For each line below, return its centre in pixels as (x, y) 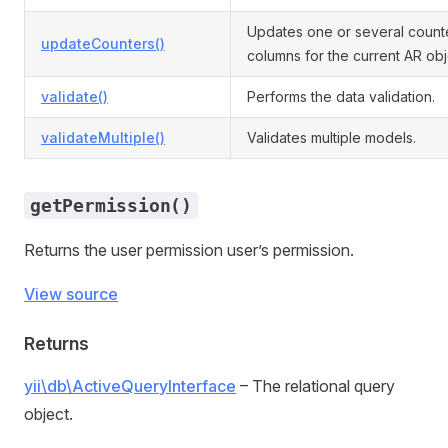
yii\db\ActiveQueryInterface (130, 386)
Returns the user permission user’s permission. (189, 250)
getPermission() (111, 205)
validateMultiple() (103, 137)
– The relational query (315, 386)
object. (48, 414)
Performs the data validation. (341, 96)
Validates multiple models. (331, 137)
